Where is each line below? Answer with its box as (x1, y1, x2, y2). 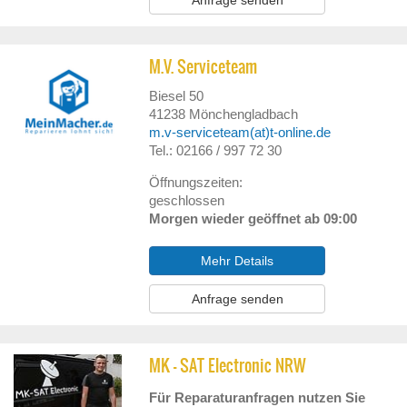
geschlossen (149, 193, 225, 208)
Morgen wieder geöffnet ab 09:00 (149, 211, 358, 226)
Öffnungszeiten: (149, 174, 243, 190)
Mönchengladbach (189, 106, 299, 122)
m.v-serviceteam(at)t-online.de (149, 124, 332, 140)
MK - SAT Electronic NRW (149, 353, 307, 378)
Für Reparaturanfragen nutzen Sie (149, 390, 366, 405)
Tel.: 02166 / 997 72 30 (149, 143, 283, 158)
